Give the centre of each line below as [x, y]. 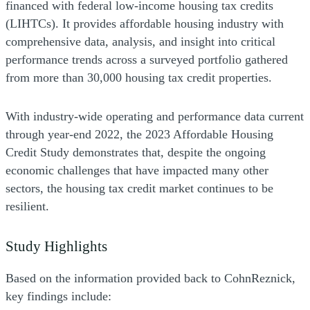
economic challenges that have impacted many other [137, 171]
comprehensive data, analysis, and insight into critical [140, 42]
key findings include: [58, 297]
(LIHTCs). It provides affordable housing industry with [145, 24]
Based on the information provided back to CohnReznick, [151, 279]
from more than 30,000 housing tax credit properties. [139, 78]
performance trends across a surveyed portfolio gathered [147, 60]
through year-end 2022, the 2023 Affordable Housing [139, 135]
